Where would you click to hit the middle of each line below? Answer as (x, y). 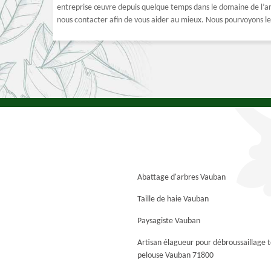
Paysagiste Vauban (169, 221)
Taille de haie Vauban (173, 199)
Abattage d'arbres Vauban (181, 178)
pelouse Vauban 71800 (175, 256)
